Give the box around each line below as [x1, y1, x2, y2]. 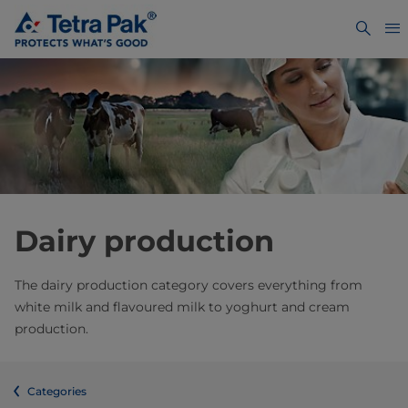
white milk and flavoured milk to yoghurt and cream [15, 299, 350, 316]
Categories [27, 384, 87, 399]
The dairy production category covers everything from [15, 277, 362, 294]
